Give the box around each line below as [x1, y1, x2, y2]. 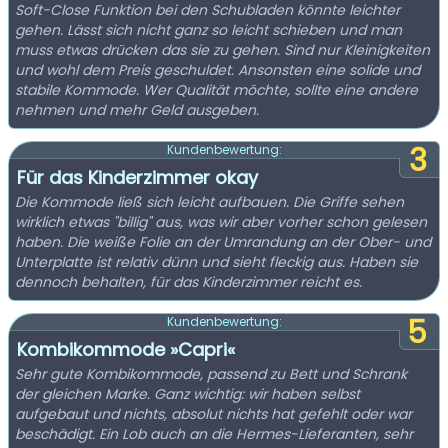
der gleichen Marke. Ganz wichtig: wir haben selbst [15, 384, 360, 404]
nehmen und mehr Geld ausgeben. [15, 100, 259, 120]
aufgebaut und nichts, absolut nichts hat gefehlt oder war [15, 404, 412, 424]
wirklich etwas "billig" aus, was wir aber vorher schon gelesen [15, 212, 427, 232]
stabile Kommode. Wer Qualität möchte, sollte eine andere [15, 80, 418, 100]
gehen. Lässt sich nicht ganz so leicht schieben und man [15, 20, 402, 40]
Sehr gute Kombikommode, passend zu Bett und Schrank [15, 364, 407, 384]
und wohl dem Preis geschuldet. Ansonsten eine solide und [15, 60, 420, 80]
